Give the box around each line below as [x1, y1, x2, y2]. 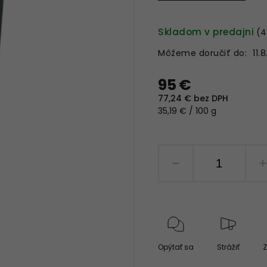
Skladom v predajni [158, 26, 254, 38]
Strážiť [216, 242, 240, 252]
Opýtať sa [158, 242, 194, 252]
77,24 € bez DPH [158, 92, 229, 104]
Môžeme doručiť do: [158, 47, 247, 59]
